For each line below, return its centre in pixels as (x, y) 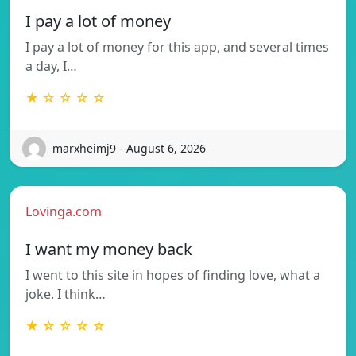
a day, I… (51, 66)
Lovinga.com (64, 211)
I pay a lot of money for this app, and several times (177, 46)
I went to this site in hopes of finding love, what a (173, 275)
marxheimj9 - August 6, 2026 (129, 149)
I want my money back (109, 249)
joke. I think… (66, 294)
